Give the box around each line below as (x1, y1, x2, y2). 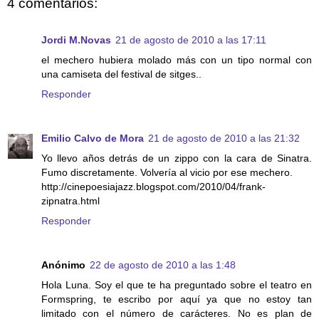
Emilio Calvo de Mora (41, 132, 144, 145)
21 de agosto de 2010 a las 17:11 (115, 34, 266, 46)
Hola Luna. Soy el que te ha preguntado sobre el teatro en (41, 279, 312, 291)
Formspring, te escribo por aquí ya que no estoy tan (41, 293, 312, 305)
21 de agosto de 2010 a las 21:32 (148, 132, 300, 145)
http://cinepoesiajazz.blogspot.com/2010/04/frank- (41, 181, 266, 193)
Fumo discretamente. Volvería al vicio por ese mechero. (41, 167, 293, 179)
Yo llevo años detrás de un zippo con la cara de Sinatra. (41, 152, 312, 164)
